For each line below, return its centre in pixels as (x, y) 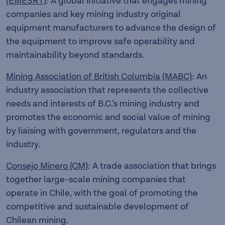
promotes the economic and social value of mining (108, 117)
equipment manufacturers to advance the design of (111, 28)
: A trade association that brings (152, 166)
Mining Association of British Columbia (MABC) (99, 77)
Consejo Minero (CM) (47, 166)
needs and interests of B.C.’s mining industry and (103, 104)
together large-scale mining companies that (96, 180)
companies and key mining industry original (93, 14)
